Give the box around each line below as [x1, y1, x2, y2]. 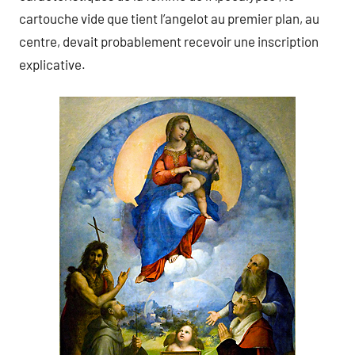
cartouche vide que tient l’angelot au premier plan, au [19, 10, 319, 27]
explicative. [19, 56, 86, 73]
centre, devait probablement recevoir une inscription [19, 33, 319, 50]
